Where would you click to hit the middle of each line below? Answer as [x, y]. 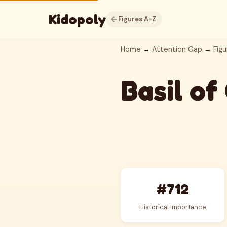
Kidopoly [77, 19]
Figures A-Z [137, 19]
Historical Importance [173, 207]
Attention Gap [177, 49]
